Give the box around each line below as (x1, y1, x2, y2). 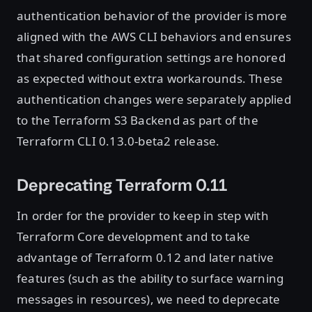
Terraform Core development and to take (17, 228, 251, 244)
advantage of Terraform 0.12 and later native (17, 249, 274, 265)
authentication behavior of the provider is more (17, 7, 287, 24)
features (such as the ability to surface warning (17, 270, 284, 286)
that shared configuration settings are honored (17, 49, 286, 65)
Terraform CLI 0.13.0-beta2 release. (17, 132, 220, 149)
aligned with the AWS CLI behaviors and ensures (17, 28, 291, 45)
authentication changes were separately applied (17, 91, 291, 107)
